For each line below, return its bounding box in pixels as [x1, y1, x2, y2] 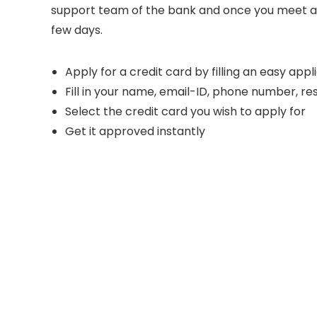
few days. [51, 21, 103, 38]
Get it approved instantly [65, 122, 205, 139]
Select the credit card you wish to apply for [65, 103, 306, 120]
